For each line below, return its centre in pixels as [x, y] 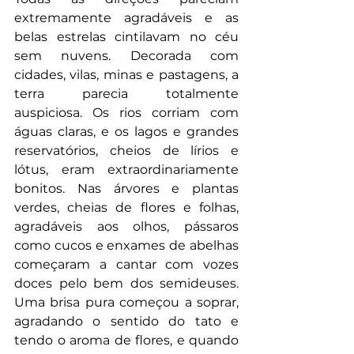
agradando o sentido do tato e [126, 321]
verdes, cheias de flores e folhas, [126, 207]
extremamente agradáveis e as [126, 17]
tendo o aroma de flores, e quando [126, 340]
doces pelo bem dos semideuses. [126, 283]
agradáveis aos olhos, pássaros [126, 226]
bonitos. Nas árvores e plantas [126, 188]
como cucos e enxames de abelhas [126, 245]
